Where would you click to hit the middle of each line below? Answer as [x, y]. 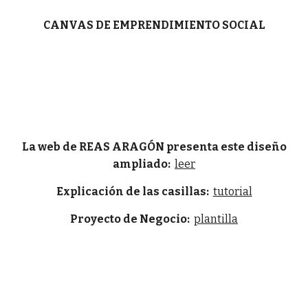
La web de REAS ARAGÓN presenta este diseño [154, 147]
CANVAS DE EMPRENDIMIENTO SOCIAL [154, 25]
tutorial [232, 191]
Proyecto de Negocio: [131, 219]
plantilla [216, 219]
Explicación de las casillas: [134, 191]
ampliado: [144, 164]
